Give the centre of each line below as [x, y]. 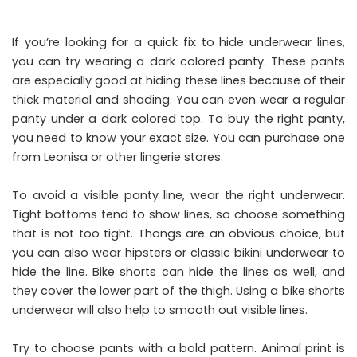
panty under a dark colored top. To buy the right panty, [178, 119]
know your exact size [147, 138]
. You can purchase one [276, 138]
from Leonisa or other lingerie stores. [118, 157]
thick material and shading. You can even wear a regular [178, 100]
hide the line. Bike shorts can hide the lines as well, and [178, 272]
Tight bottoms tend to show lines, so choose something [178, 215]
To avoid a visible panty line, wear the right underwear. [178, 196]
